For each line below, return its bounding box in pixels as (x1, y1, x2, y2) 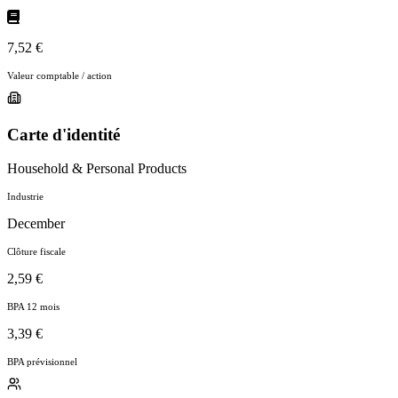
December (7, 216, 65, 232)
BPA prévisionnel (7, 356, 77, 368)
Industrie (7, 191, 44, 203)
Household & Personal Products (7, 161, 187, 177)
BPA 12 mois (7, 301, 60, 313)
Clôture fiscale (7, 246, 66, 258)
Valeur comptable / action (7, 69, 112, 81)
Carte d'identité (7, 124, 120, 144)
